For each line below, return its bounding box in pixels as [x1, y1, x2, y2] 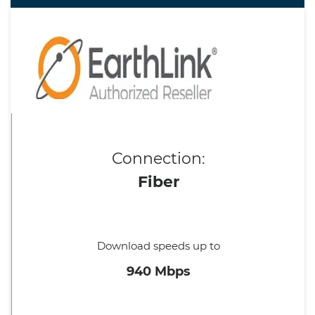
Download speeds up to [96, 239, 220, 252]
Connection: [111, 149, 205, 168]
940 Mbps [126, 264, 191, 279]
